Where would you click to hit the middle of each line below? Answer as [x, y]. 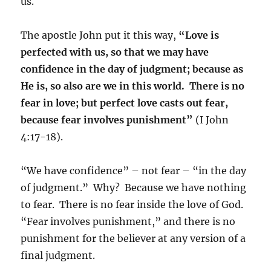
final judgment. [58, 255]
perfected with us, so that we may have [115, 52]
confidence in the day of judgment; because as [132, 69]
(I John [212, 119]
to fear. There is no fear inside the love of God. [133, 204]
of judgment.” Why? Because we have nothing [134, 187]
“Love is [198, 35]
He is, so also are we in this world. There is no [133, 86]
